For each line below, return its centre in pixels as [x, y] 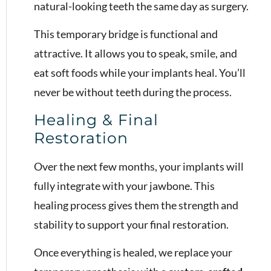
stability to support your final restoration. [131, 224]
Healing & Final [96, 119]
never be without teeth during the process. [133, 92]
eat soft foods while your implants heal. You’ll [140, 73]
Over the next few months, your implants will [139, 166]
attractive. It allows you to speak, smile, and [135, 54]
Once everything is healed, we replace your [133, 252]
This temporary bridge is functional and [126, 34]
